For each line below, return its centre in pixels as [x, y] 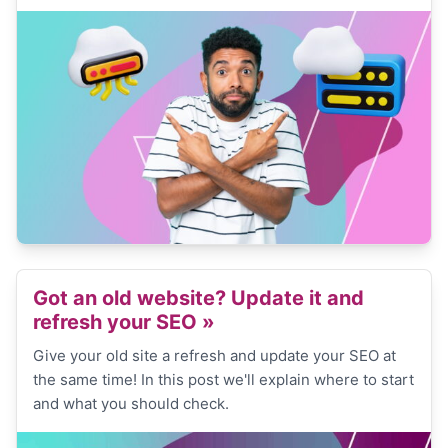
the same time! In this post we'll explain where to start [223, 380]
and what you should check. [131, 404]
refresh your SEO [117, 322]
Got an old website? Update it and [198, 298]
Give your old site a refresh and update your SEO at [214, 356]
